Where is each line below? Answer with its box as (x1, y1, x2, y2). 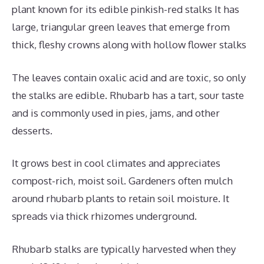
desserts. (12, 124, 52, 137)
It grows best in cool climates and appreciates (12, 157, 220, 169)
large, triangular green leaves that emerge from (12, 21, 230, 33)
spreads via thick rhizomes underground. (12, 210, 197, 222)
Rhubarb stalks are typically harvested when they (12, 242, 236, 255)
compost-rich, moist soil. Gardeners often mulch (12, 174, 233, 187)
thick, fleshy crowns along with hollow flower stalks (12, 38, 246, 51)
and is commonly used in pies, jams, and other (12, 106, 220, 119)
